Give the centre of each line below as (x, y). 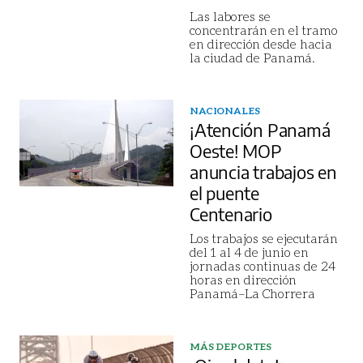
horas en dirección (243, 279)
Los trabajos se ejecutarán (264, 238)
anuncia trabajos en (263, 172)
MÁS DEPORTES (231, 346)
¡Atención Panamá (260, 130)
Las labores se (230, 16)
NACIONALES (225, 111)
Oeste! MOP (236, 151)
